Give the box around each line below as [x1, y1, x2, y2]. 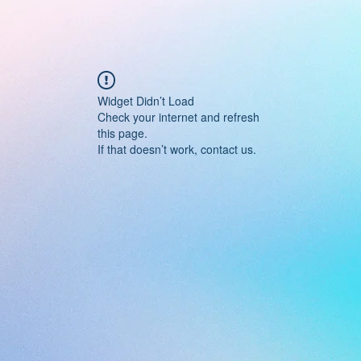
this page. [98, 125, 147, 141]
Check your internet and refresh [98, 109, 259, 125]
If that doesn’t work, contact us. [98, 141, 256, 157]
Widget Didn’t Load [98, 93, 194, 109]
